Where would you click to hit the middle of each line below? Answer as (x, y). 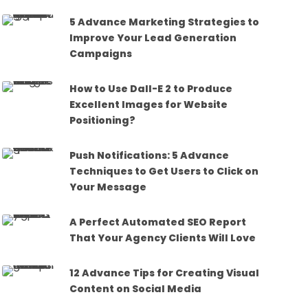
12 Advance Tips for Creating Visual (165, 273)
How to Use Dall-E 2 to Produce (151, 88)
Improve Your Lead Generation (153, 37)
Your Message (108, 187)
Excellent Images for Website (149, 104)
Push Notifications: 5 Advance (150, 155)
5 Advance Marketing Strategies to (165, 22)
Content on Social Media (136, 288)
